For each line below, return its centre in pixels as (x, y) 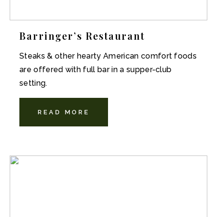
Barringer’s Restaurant (82, 36)
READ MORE (64, 112)
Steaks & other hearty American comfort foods (108, 56)
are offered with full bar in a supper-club (96, 70)
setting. (33, 83)
